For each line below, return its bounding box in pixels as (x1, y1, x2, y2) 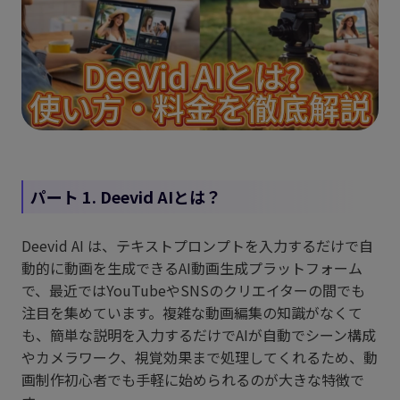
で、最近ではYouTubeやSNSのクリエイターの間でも (21, 279, 365, 301)
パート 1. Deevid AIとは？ (30, 185, 221, 208)
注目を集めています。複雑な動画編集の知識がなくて (21, 302, 362, 323)
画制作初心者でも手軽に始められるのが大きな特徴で (21, 369, 364, 390)
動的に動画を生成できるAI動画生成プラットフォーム (21, 257, 362, 279)
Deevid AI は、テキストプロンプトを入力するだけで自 (21, 235, 373, 256)
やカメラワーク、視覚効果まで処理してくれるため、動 (21, 346, 378, 368)
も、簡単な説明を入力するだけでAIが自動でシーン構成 (21, 324, 376, 346)
